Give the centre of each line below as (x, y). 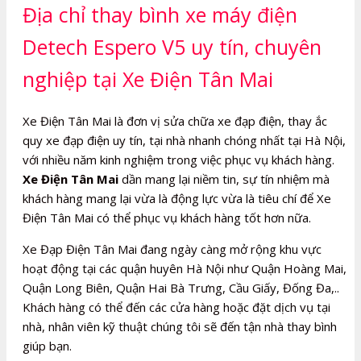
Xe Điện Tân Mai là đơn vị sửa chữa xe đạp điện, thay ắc (175, 121)
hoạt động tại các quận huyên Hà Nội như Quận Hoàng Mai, (185, 269)
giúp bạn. (47, 346)
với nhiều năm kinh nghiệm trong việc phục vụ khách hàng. (178, 160)
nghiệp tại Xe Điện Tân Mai (148, 79)
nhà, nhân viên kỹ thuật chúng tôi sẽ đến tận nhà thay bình (180, 327)
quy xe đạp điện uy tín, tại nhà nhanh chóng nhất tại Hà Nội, (184, 141)
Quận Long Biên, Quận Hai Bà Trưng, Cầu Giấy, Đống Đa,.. (181, 288)
